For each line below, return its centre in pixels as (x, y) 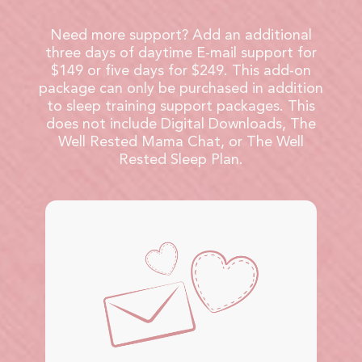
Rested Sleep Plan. (181, 159)
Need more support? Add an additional (181, 34)
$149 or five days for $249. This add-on (181, 70)
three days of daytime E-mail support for (181, 52)
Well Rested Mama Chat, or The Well (181, 141)
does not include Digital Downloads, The (181, 123)
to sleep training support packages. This (181, 105)
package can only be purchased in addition (181, 88)
